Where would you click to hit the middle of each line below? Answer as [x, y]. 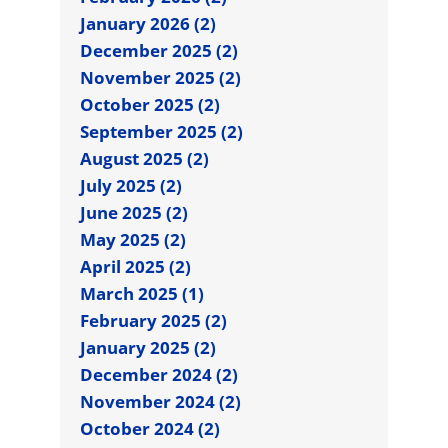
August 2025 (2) [144, 158]
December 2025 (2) [159, 50]
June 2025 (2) [134, 212]
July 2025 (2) [131, 185]
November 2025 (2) [160, 77]
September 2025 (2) [161, 131]
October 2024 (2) [150, 428]
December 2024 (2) [159, 374]
